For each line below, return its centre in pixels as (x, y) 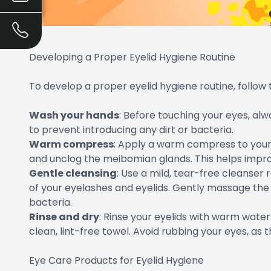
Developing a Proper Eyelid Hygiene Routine (132, 57)
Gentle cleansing (73, 173)
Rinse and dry (64, 217)
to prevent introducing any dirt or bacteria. (131, 130)
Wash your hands (74, 115)
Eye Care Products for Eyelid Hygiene (116, 260)
